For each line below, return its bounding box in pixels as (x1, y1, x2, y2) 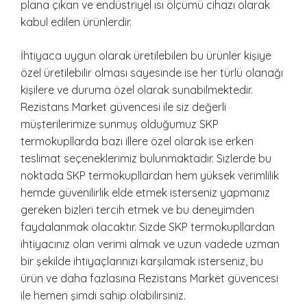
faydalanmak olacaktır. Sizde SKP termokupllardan (21, 220, 275, 234)
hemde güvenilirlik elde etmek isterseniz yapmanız (21, 186, 270, 200)
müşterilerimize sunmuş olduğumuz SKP (21, 117, 219, 132)
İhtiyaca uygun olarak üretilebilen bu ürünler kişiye (21, 49, 271, 63)
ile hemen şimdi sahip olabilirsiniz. (21, 288, 186, 303)
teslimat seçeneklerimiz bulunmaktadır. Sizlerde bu (21, 151, 271, 166)
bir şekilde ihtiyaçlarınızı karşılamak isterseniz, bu (21, 254, 263, 269)
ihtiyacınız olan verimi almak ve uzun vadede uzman (21, 237, 280, 251)
